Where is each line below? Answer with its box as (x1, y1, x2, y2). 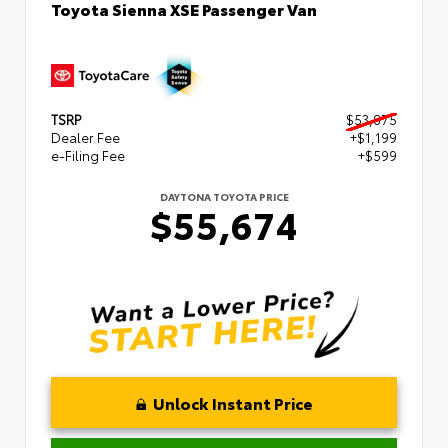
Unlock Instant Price (152, 390, 313, 414)
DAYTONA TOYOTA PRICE (159, 189, 289, 204)
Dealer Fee (51, 128, 120, 146)
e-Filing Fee (51, 146, 125, 164)
